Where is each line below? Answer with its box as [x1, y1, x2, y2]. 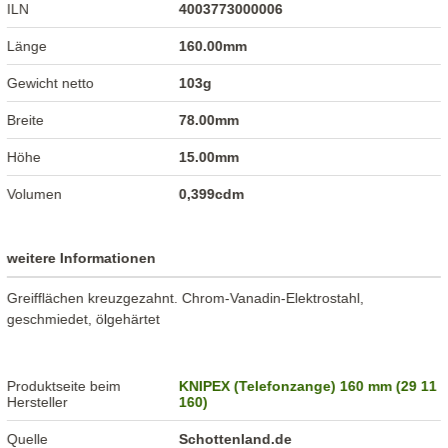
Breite [7, 112, 45, 129]
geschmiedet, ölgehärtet [7, 311, 161, 328]
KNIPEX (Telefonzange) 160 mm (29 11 [179, 378, 438, 395]
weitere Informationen [7, 250, 157, 267]
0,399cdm [179, 186, 245, 203]
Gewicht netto [7, 75, 95, 92]
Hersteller [7, 394, 69, 411]
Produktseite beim [7, 378, 122, 395]
